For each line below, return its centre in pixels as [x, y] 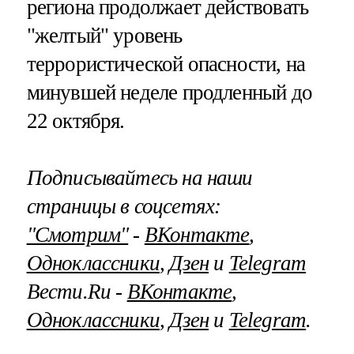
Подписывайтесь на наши [139, 177]
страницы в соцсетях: [124, 206]
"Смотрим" [77, 234]
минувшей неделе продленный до [169, 93]
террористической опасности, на [166, 64]
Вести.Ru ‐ [77, 291]
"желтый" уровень [104, 36]
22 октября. [75, 121]
